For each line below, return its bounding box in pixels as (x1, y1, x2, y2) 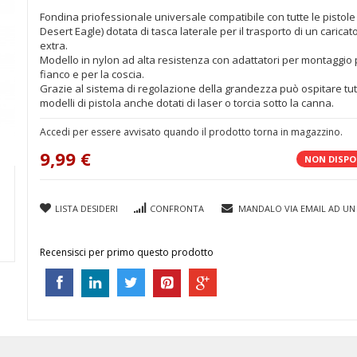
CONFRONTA (150, 202, 204, 214)
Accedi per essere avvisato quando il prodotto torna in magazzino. (40, 125, 343, 139)
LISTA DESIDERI (55, 202, 118, 214)
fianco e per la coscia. (40, 67, 144, 81)
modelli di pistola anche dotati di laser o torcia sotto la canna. (40, 96, 334, 110)
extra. (40, 38, 68, 53)
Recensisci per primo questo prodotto (40, 245, 214, 259)
